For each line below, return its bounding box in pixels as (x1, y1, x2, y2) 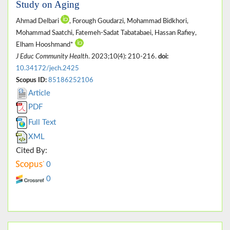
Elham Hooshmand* (16, 41, 75, 48)
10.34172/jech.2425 (16, 65, 79, 71)
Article (28, 89, 50, 97)
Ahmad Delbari (16, 17, 61, 24)
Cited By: (16, 146, 47, 155)
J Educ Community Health (16, 53, 88, 60)
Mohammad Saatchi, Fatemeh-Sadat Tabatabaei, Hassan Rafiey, (16, 29, 197, 36)
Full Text (28, 118, 56, 126)
